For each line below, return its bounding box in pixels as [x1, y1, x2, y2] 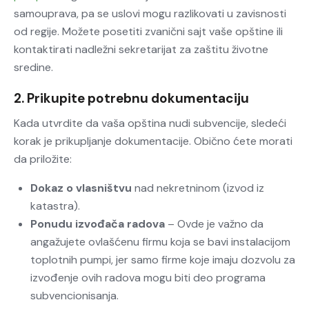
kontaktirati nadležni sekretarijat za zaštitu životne [14, 42, 268, 57]
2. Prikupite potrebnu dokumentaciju [14, 90, 249, 108]
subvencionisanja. [30, 288, 119, 303]
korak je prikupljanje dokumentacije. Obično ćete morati [14, 134, 292, 149]
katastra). [30, 199, 80, 214]
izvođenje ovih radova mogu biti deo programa [30, 270, 266, 286]
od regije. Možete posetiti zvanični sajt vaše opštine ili [14, 24, 283, 39]
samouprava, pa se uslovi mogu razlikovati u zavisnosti [14, 6, 286, 21]
